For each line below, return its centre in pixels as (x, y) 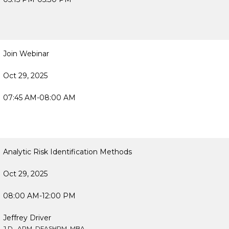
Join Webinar (26, 54)
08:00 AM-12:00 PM (39, 196)
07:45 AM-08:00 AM (39, 98)
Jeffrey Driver (27, 218)
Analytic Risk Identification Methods (67, 152)
